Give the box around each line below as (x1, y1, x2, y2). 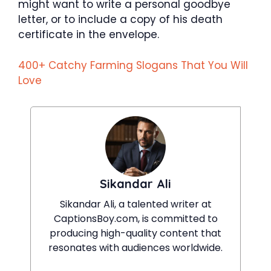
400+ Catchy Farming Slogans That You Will (18, 57, 248, 73)
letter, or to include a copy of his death (18, 12, 223, 27)
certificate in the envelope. (18, 27, 159, 42)
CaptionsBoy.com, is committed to (53, 211, 218, 226)
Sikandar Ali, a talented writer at (59, 197, 212, 211)
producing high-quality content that (50, 226, 221, 240)
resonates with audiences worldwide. (48, 240, 223, 255)
